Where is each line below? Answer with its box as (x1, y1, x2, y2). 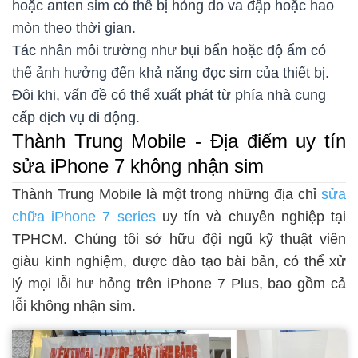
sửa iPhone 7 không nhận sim (12, 154, 264, 177)
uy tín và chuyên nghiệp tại (155, 208, 347, 225)
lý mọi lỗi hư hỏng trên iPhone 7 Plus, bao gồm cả (12, 275, 346, 292)
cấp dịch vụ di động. (12, 109, 140, 125)
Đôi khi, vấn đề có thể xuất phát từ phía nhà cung (12, 86, 326, 103)
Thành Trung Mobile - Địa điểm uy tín (12, 129, 346, 152)
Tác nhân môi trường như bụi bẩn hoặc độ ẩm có (12, 42, 326, 58)
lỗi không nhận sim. (12, 297, 136, 314)
